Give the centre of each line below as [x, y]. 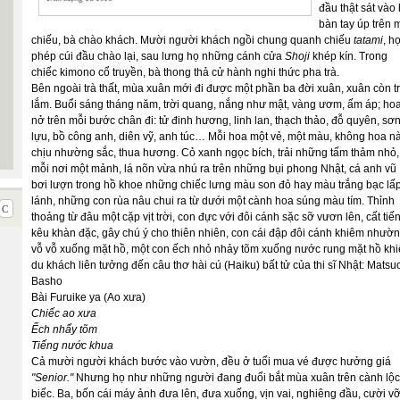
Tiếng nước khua [72, 346]
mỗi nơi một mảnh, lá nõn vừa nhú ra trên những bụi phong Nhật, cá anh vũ [214, 169]
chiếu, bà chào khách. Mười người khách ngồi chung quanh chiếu [192, 40]
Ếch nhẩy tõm [64, 329]
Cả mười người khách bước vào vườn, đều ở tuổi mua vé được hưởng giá [211, 362]
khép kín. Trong [350, 56]
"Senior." [52, 378]
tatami [368, 40]
